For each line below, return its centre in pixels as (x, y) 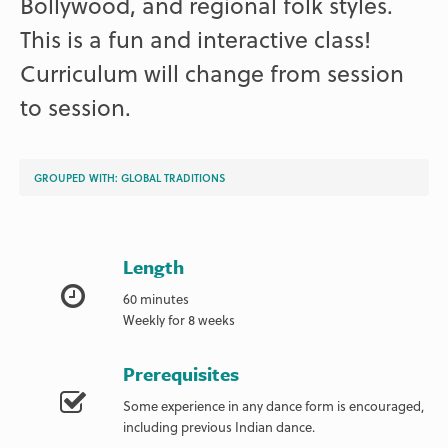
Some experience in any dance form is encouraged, (274, 405)
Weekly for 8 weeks (179, 319)
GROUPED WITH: (78, 177)
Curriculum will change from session (212, 73)
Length (154, 266)
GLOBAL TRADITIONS (173, 177)
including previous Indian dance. (219, 426)
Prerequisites (181, 373)
